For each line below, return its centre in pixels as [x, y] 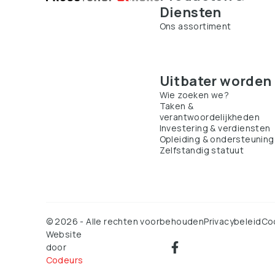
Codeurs [64, 260]
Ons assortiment [195, 26]
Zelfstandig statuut [202, 150]
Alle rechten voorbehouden [145, 221]
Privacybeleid [233, 221]
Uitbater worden [215, 81]
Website [64, 234]
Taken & [176, 106]
